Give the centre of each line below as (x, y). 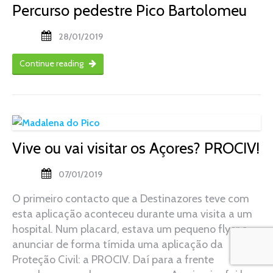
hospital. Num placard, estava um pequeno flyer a (130, 229)
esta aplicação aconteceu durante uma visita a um (132, 214)
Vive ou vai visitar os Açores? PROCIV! (136, 148)
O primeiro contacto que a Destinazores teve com (131, 199)
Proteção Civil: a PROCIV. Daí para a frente (113, 260)
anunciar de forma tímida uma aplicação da (118, 245)
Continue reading (52, 63)
